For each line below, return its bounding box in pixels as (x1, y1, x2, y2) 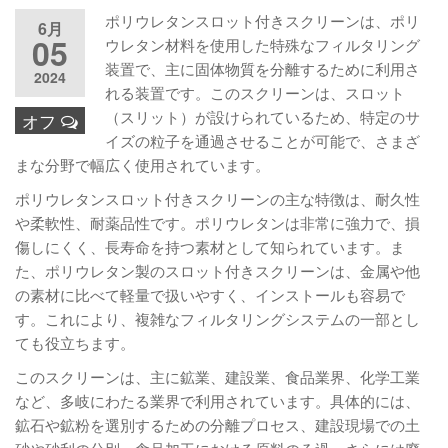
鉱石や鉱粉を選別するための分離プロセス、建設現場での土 (15, 414, 420, 435)
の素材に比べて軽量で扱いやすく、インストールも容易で (15, 284, 405, 305)
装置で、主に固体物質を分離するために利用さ (105, 58, 420, 79)
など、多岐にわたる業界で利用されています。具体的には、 (15, 390, 420, 411)
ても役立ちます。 (15, 332, 135, 353)
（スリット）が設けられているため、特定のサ (105, 106, 420, 127)
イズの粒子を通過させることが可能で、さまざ (105, 130, 420, 151)
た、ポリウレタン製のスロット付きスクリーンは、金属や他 (15, 260, 420, 281)
